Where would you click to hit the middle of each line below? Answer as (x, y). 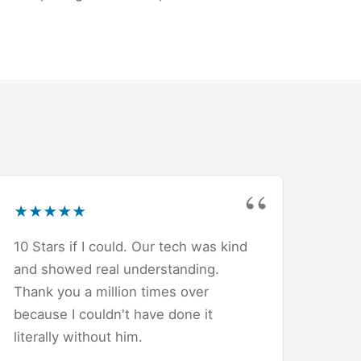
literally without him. (78, 336)
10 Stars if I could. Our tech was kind (131, 246)
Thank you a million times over (111, 291)
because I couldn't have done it (113, 314)
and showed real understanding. (116, 269)
